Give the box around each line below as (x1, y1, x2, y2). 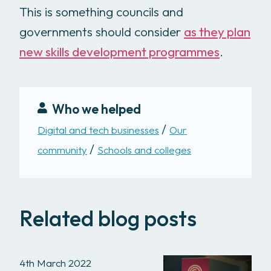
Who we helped (52, 100, 141, 117)
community (38, 143, 87, 156)
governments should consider (19, 23, 184, 39)
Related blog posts (19, 204, 197, 232)
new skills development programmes (19, 43, 220, 59)
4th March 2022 (19, 256, 91, 269)
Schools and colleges (97, 143, 191, 156)
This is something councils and (19, 3, 183, 19)
